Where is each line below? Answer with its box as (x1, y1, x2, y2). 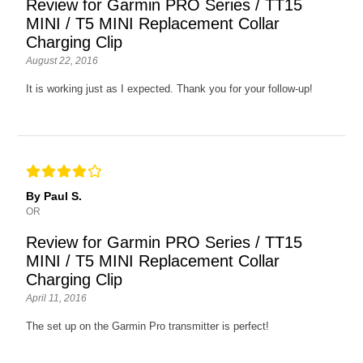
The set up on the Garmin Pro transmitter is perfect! (26, 320, 270, 333)
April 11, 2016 (26, 293, 88, 305)
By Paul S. (26, 190, 83, 203)
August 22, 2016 (26, 55, 99, 67)
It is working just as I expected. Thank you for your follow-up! (26, 83, 314, 96)
